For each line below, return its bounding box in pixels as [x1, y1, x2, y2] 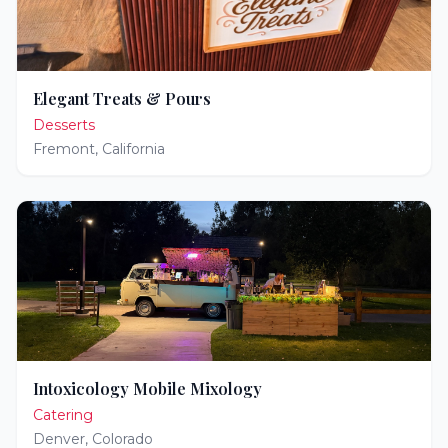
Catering [33, 406, 93, 424]
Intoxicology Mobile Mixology [33, 378, 262, 399]
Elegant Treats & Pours [33, 88, 211, 109]
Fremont [33, 140, 95, 158]
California [102, 140, 165, 158]
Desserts [33, 116, 95, 134]
